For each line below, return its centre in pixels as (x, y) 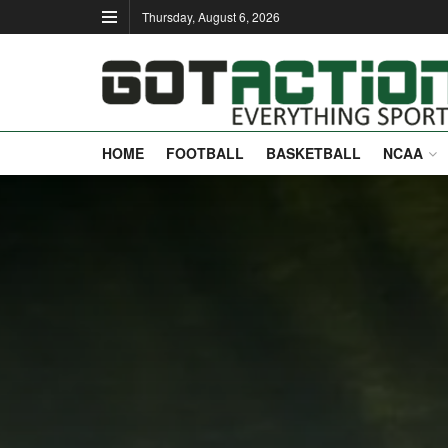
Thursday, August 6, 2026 (211, 16)
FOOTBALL (205, 153)
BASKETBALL (313, 153)
